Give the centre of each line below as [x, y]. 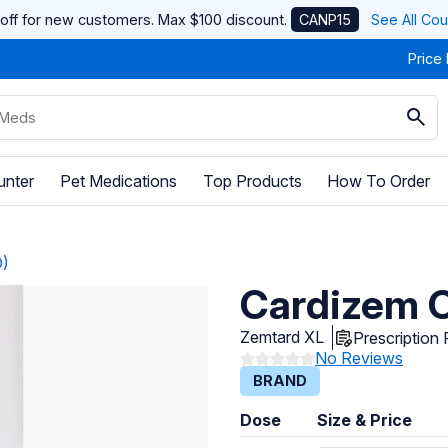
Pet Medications [118, 180]
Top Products [252, 180]
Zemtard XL [282, 337]
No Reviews [359, 358]
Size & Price [364, 420]
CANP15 [324, 19]
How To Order [379, 180]
